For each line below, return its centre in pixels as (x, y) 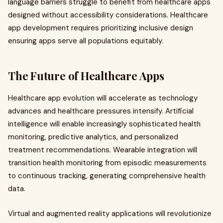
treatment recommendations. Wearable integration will (103, 150)
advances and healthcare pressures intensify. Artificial (101, 111)
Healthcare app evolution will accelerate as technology (103, 98)
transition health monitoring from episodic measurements (107, 163)
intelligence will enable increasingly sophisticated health (104, 124)
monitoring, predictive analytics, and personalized (93, 137)
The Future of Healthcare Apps (86, 76)
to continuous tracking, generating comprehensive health (107, 176)
